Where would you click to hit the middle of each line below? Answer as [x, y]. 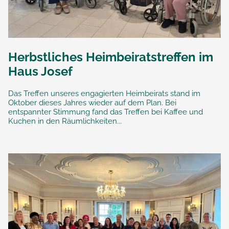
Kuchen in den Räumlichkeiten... [65, 121]
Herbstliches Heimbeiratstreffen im [111, 57]
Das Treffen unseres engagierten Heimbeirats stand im [104, 93]
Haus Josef [40, 71]
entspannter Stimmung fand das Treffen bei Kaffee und [106, 112]
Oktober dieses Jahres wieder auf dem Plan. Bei [92, 102]
